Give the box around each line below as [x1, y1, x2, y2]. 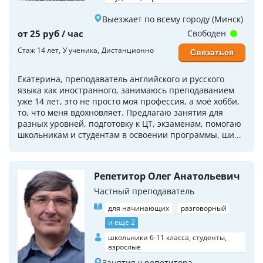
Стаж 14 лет [18, 45, 59, 55]
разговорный [181, 203, 227, 213]
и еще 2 [108, 217, 135, 227]
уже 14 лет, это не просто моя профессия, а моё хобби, [18, 95, 240, 107]
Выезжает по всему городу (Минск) [102, 13, 243, 25]
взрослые [108, 241, 141, 252]
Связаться [190, 47, 234, 57]
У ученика [63, 45, 97, 55]
